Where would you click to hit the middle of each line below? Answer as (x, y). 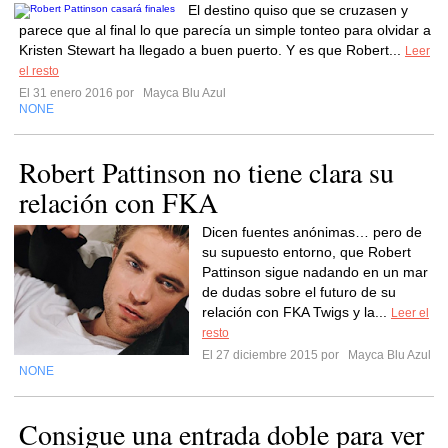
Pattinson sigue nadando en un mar (315, 272)
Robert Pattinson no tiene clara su (206, 172)
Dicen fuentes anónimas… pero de (312, 232)
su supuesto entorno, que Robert (306, 252)
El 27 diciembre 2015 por (273, 355)
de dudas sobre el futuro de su (299, 292)
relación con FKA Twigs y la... (296, 312)
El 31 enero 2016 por (79, 93)
